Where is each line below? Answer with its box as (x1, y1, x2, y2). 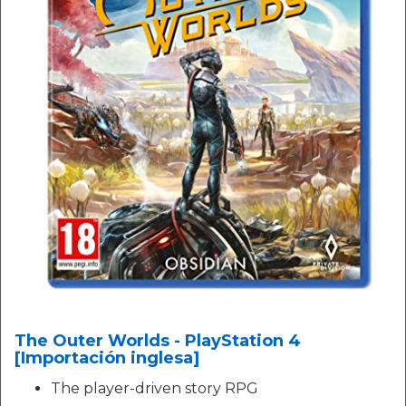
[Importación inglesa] (14, 348, 199, 369)
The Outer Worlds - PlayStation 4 (14, 331, 301, 352)
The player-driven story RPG (51, 380, 258, 398)
